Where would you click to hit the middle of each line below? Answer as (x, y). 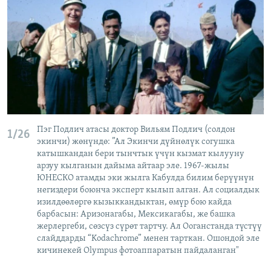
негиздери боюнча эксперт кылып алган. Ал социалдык (148, 191)
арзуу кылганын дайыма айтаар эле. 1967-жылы (133, 166)
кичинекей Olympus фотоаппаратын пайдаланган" (138, 251)
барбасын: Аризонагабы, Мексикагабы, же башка (136, 215)
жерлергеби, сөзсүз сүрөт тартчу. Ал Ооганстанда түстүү (149, 227)
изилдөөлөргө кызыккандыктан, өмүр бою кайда (134, 203)
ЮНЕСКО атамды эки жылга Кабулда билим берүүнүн (145, 178)
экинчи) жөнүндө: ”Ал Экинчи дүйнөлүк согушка (136, 142)
